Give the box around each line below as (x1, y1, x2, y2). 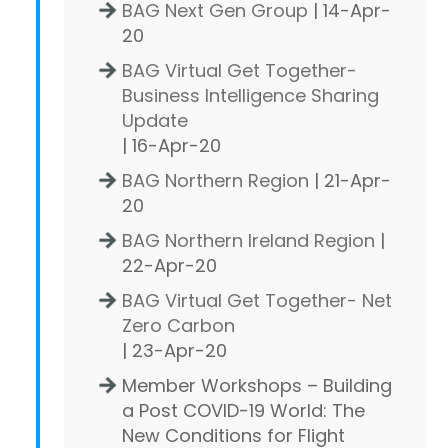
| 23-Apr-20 (122, 337, 227, 363)
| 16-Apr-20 (122, 132, 221, 158)
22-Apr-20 (122, 252, 217, 278)
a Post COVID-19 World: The (122, 397, 365, 423)
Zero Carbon (122, 312, 235, 338)
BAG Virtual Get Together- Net (122, 287, 392, 313)
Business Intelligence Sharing (122, 82, 379, 108)
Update (122, 107, 188, 133)
